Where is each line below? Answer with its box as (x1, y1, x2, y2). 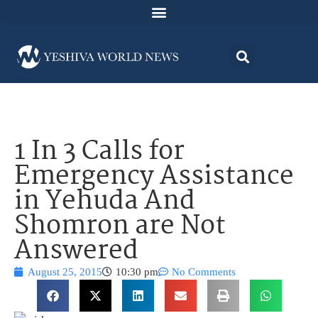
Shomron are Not (14, 206, 226, 248)
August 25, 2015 (28, 266, 102, 278)
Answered (14, 231, 138, 273)
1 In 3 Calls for (14, 131, 185, 174)
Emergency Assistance (14, 156, 294, 199)
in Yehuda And (14, 181, 195, 224)
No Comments (172, 266, 236, 278)
